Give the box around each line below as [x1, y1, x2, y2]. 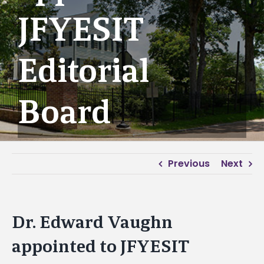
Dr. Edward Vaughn [12, 211, 173, 233]
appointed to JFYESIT [12, 235, 189, 258]
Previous [168, 157, 210, 171]
